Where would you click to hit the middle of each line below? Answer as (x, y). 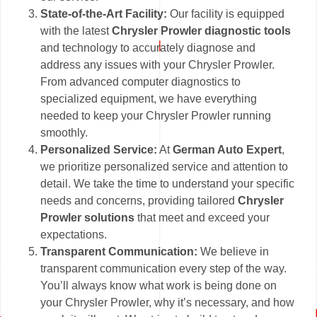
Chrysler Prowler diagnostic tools (202, 31)
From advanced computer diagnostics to (141, 82)
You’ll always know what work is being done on (159, 286)
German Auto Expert (227, 150)
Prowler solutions (88, 218)
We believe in (234, 252)
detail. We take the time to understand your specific (168, 184)
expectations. (74, 235)
